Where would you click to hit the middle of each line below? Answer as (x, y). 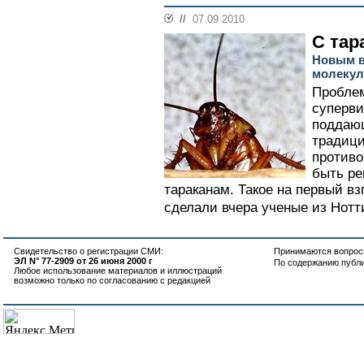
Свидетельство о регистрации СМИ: (89, 251)
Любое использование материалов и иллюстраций (118, 271)
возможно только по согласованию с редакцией (112, 280)
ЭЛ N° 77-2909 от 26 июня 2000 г (83, 261)
